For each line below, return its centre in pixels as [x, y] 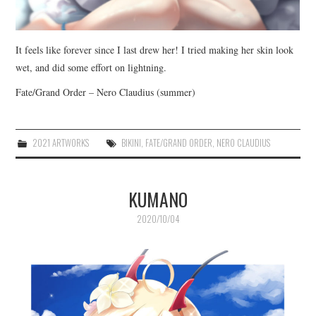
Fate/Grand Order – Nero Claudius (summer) [106, 92]
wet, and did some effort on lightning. [91, 67]
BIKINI [131, 142]
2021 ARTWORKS [60, 142]
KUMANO [158, 199]
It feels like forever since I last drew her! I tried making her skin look [155, 49]
